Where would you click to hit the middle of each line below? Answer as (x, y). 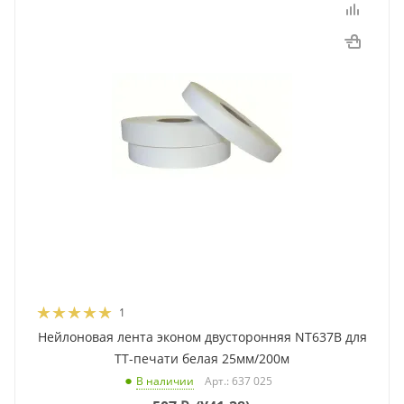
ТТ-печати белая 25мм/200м (202, 359)
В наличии (165, 381)
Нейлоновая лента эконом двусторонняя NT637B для (202, 337)
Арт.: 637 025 (239, 381)
